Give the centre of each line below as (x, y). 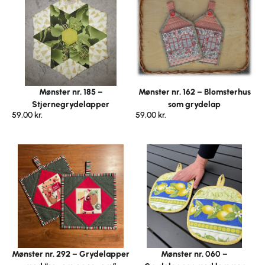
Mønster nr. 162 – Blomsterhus (194, 92)
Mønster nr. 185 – (71, 92)
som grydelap (194, 105)
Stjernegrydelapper (71, 105)
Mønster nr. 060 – (194, 254)
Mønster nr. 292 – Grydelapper (71, 254)
